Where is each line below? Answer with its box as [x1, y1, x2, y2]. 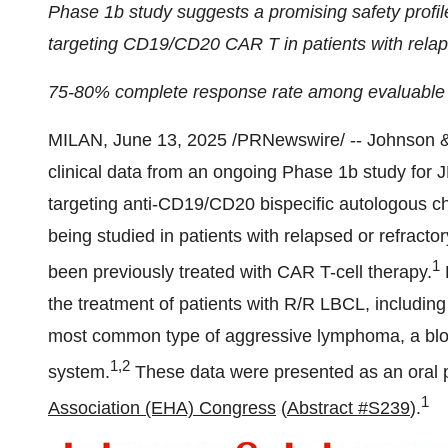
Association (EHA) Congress [48, 398, 276, 418]
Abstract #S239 [287, 398, 410, 418]
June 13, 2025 [113, 130, 227, 150]
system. [48, 362, 110, 382]
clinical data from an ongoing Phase [48, 162, 338, 182]
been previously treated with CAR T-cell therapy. [48, 262, 432, 282]
